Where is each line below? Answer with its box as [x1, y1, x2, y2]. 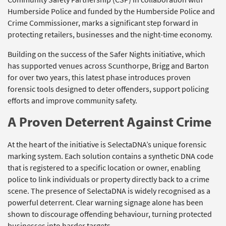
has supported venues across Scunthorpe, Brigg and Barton [8, 60, 209, 71]
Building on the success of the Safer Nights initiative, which [8, 48, 205, 60]
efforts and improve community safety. [8, 95, 137, 106]
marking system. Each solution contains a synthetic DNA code [8, 150, 213, 161]
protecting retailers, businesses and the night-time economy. [8, 29, 212, 40]
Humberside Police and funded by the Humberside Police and [8, 6, 215, 17]
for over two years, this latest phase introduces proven [8, 72, 191, 83]
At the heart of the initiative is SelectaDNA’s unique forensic [8, 139, 206, 150]
